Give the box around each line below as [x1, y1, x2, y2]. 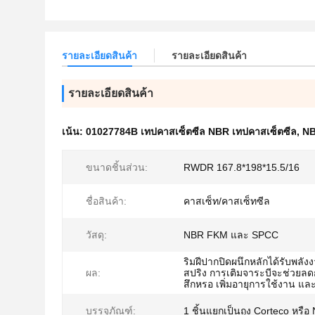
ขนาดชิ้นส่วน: [86, 162, 148, 173]
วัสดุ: [86, 229, 107, 240]
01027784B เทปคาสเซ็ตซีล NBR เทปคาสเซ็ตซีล [86, 126, 297, 137]
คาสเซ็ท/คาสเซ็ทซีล [184, 195, 270, 207]
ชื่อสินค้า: [86, 195, 127, 207]
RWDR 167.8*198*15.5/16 [184, 162, 300, 173]
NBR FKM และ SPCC [184, 229, 278, 240]
